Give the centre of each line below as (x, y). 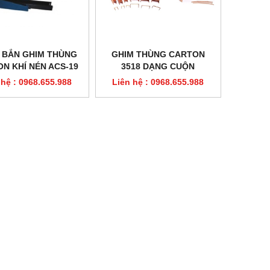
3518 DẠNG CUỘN (158, 66)
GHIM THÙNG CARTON (158, 54)
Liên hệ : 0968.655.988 (158, 82)
